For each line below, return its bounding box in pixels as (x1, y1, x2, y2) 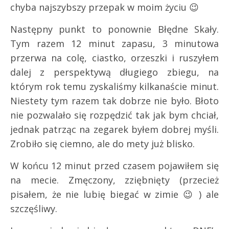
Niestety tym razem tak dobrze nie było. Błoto (10, 94, 219, 107)
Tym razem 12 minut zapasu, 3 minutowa (10, 37, 219, 50)
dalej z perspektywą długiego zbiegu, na (10, 65, 219, 78)
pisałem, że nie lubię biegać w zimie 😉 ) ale (10, 188, 219, 200)
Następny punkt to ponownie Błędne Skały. (10, 22, 219, 35)
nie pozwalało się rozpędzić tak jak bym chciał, (10, 108, 219, 121)
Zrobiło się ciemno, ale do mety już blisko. (10, 137, 195, 150)
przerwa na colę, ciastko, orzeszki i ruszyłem (10, 51, 219, 64)
